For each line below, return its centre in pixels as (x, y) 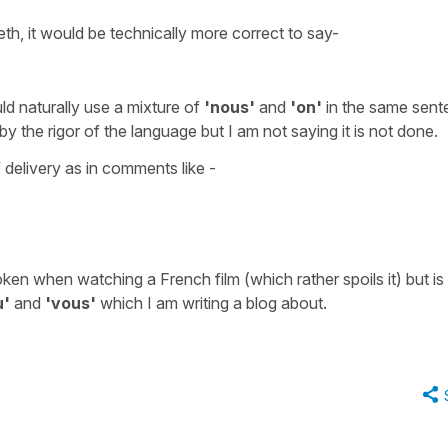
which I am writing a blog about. (211, 302)
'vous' (70, 302)
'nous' (229, 106)
